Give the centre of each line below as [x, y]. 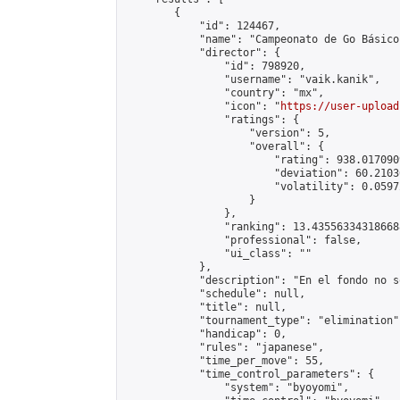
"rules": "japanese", [224, 347]
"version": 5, [227, 133]
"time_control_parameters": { [249, 374]
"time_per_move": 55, [224, 361]
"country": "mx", [224, 93]
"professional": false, [243, 240]
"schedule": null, [215, 294]
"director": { [202, 53]
